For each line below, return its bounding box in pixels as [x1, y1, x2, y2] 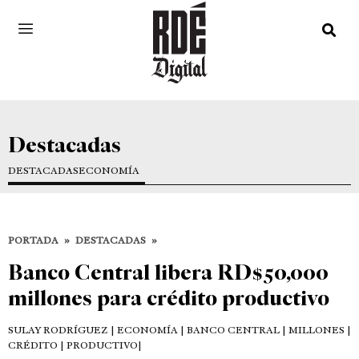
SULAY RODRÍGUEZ [8, 323, 108, 337]
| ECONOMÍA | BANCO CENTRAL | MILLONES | [108, 323, 351, 337]
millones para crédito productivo [8, 284, 329, 311]
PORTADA [8, 233, 58, 247]
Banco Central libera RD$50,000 [8, 258, 329, 285]
